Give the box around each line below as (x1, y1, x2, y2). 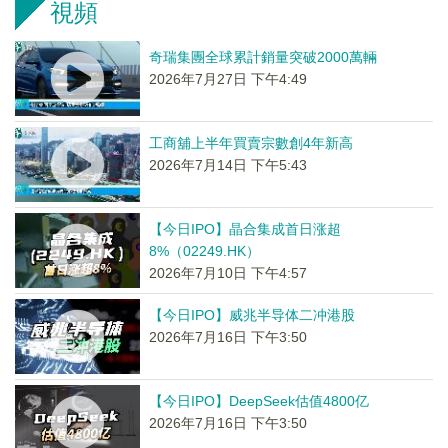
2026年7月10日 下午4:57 (148, 265, 307, 281)
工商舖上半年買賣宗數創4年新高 (148, 135, 353, 151)
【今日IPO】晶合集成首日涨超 (148, 221, 341, 237)
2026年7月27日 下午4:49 (148, 71, 307, 87)
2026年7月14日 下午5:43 (148, 157, 307, 173)
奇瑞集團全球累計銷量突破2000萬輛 (148, 49, 377, 65)
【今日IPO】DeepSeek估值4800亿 (148, 393, 369, 409)
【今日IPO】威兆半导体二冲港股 (148, 307, 355, 323)
